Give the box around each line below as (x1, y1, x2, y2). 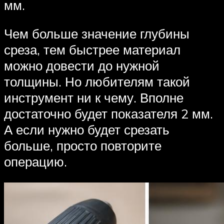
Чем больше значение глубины (4, 25, 189, 42)
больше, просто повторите (4, 137, 161, 154)
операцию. (4, 153, 67, 170)
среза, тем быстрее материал (4, 41, 180, 58)
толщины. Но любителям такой (4, 73, 190, 90)
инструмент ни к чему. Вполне (4, 89, 183, 106)
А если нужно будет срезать (4, 121, 169, 138)
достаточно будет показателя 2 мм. (4, 105, 213, 122)
